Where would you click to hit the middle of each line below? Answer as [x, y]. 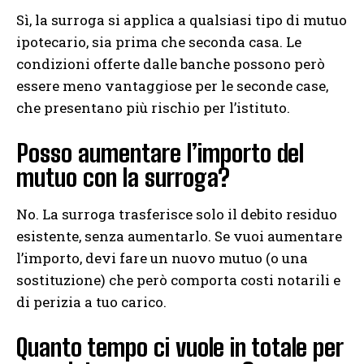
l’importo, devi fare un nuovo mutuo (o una [162, 258]
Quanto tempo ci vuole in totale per [180, 347]
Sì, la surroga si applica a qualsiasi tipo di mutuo [182, 20]
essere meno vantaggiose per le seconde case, [172, 86]
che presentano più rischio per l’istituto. [153, 108]
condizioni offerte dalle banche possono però [171, 64]
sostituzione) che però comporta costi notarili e [178, 280]
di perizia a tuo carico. [91, 302]
